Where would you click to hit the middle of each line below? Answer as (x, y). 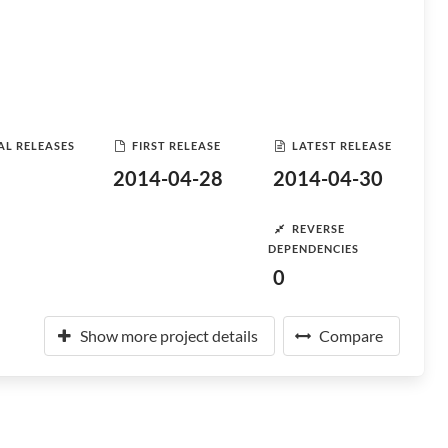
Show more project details (169, 335)
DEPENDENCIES (313, 248)
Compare (351, 335)
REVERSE (318, 228)
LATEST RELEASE (342, 145)
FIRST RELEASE (176, 145)
